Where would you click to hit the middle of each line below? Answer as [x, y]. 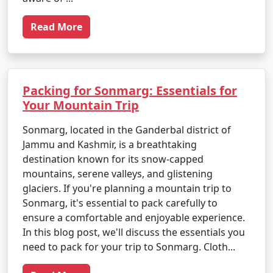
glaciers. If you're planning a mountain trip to [127, 188]
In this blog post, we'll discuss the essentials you [134, 232]
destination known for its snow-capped [113, 159]
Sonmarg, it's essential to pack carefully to [120, 203]
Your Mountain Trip [81, 105]
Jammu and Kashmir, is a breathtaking [110, 144]
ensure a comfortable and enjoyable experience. [134, 218]
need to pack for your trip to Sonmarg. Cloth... [129, 247]
